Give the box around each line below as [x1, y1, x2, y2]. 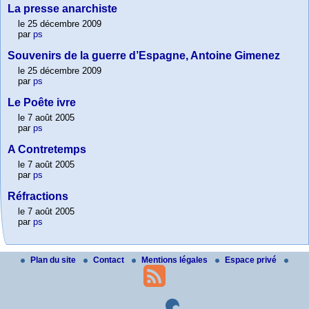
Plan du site [30, 255, 78, 266]
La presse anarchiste [8, 3, 117, 15]
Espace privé [225, 255, 279, 266]
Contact [93, 255, 126, 266]
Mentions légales [141, 255, 210, 266]
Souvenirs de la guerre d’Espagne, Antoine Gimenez [8, 50, 280, 62]
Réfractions [8, 190, 68, 203]
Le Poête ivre [8, 97, 76, 109]
